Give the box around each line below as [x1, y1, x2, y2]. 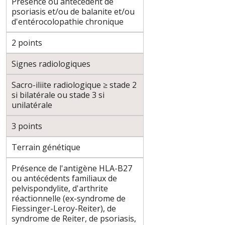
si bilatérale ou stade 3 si [12, 89, 104, 100]
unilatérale [12, 99, 52, 110]
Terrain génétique [12, 141, 80, 153]
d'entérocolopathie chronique [12, 16, 124, 27]
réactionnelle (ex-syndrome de [12, 192, 126, 204]
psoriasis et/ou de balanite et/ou [12, 6, 135, 17]
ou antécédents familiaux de [12, 172, 117, 184]
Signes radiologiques [12, 58, 90, 69]
